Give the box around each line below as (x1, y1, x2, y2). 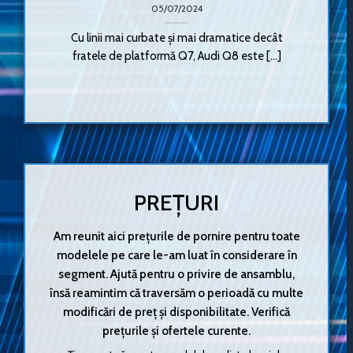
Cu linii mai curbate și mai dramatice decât (70, 30, 283, 45)
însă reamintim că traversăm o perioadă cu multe (50, 285, 303, 301)
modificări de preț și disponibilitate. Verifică (63, 304, 290, 320)
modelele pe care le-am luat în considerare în (56, 247, 297, 263)
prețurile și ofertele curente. (102, 323, 251, 339)
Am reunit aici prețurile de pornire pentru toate (53, 229, 300, 244)
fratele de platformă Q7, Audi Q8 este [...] (72, 48, 281, 63)
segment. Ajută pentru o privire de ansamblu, (58, 266, 295, 282)
